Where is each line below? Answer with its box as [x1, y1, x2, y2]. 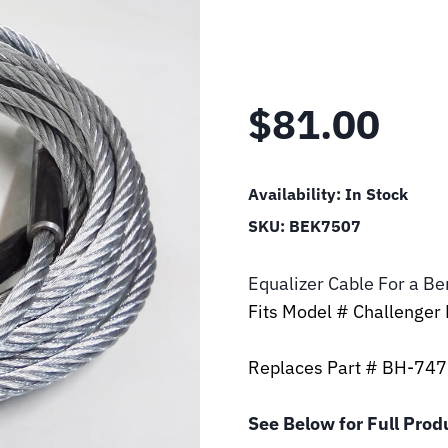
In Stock [345, 184, 408, 205]
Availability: [248, 184, 345, 205]
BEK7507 [289, 216, 361, 237]
